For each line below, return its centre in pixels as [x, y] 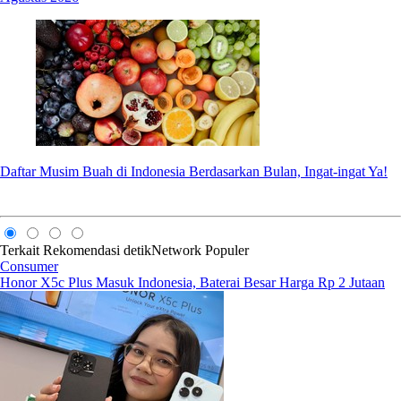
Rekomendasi [81, 250]
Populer [227, 250]
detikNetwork [162, 250]
